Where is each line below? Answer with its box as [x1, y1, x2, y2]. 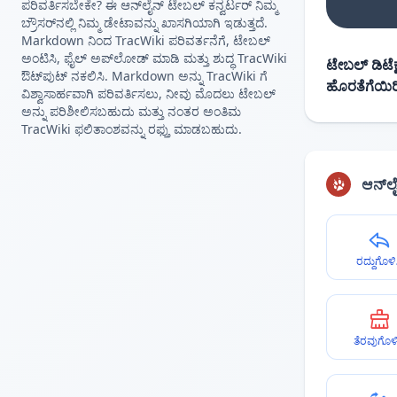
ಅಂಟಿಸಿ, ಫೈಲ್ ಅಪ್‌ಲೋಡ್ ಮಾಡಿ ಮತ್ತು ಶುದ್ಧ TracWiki [21, 50, 287, 66]
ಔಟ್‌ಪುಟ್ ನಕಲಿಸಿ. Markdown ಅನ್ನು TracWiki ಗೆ [21, 67, 268, 84]
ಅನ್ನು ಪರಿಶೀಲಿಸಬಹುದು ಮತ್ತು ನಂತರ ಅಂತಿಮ [21, 103, 241, 120]
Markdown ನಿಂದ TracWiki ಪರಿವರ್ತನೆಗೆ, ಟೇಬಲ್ [21, 32, 270, 49]
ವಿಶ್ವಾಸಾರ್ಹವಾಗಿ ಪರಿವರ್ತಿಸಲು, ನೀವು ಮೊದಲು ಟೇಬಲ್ [21, 85, 276, 102]
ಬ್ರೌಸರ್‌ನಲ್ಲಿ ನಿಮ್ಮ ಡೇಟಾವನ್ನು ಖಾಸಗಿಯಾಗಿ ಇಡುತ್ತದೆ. [21, 14, 268, 31]
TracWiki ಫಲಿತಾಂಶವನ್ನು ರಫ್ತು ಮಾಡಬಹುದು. [21, 121, 242, 137]
